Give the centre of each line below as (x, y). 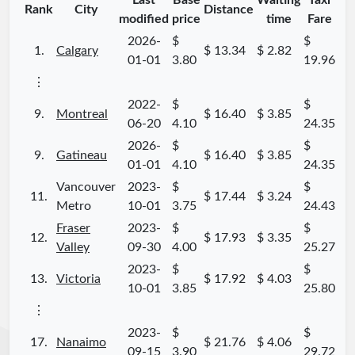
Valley (73, 248)
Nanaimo (81, 343)
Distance (229, 10)
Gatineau (82, 156)
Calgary (77, 51)
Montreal (82, 115)
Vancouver (86, 187)
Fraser (73, 229)
